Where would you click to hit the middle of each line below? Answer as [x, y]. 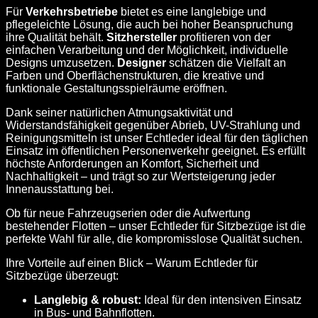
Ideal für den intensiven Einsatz [221, 300]
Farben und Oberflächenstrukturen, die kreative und [135, 76]
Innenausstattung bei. [60, 190]
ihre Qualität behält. [56, 38]
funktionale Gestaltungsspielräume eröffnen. [116, 89]
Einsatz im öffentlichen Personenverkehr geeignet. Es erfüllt [155, 151]
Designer [142, 63]
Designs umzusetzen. [61, 63]
